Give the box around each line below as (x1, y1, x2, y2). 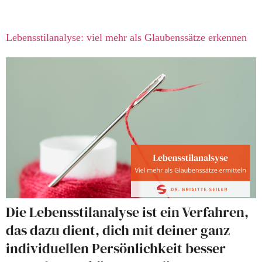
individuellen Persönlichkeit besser (6, 238, 226, 258)
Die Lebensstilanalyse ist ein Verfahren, (6, 202, 249, 222)
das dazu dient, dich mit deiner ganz (6, 220, 230, 240)
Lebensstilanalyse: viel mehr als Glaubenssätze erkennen (6, 32, 247, 43)
